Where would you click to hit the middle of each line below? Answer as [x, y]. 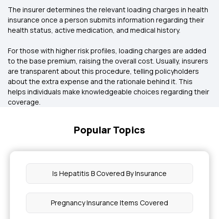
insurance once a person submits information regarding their [106, 20]
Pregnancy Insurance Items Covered [109, 203]
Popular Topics [109, 130]
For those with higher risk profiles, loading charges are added [107, 51]
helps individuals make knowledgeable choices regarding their [109, 92]
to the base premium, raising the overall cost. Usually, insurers [108, 61]
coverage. [24, 102]
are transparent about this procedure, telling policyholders [103, 71]
